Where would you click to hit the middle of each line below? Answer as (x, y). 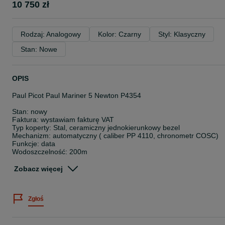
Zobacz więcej (38, 169)
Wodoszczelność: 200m (50, 152)
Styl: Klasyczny (182, 34)
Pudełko (25, 192)
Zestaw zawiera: (38, 176)
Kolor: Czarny (120, 34)
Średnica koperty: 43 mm (52, 160)
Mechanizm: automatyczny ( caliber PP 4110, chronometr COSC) (115, 136)
